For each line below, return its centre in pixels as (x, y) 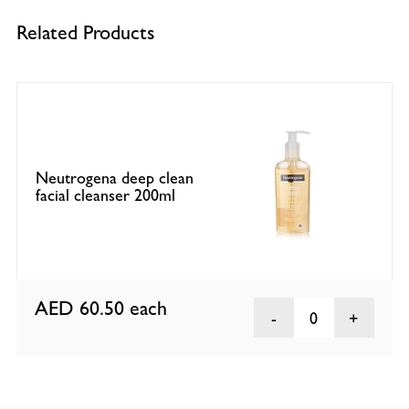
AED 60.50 (83, 309)
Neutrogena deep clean (115, 177)
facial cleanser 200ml (106, 194)
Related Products (86, 33)
